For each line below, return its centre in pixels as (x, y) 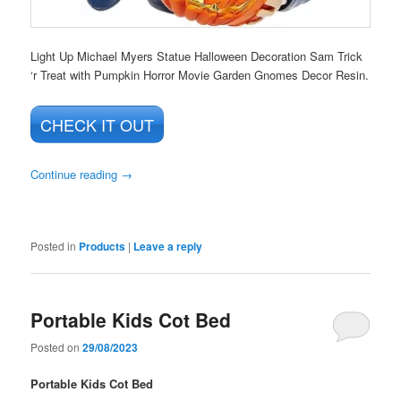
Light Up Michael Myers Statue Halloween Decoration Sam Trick (197, 55)
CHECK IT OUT (98, 124)
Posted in (54, 245)
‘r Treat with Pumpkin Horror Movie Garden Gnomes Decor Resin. (200, 74)
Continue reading (76, 174)
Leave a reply (168, 246)
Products (102, 246)
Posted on (57, 347)
